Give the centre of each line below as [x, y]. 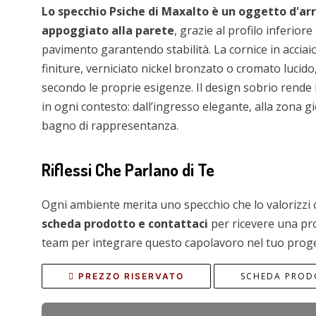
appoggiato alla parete [108, 31]
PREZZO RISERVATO [131, 276]
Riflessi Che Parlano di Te [128, 170]
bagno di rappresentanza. [110, 126]
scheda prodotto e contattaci [125, 224]
